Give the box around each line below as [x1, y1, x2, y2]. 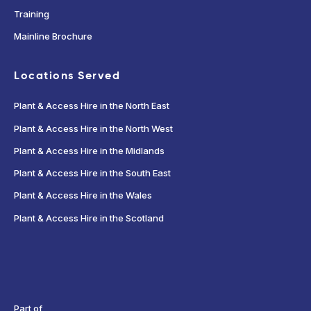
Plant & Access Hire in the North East [14, 100, 169, 112]
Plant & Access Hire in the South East [14, 167, 171, 179]
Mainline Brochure [14, 30, 92, 42]
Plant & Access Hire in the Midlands [14, 144, 165, 156]
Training [14, 8, 49, 19]
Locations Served [14, 68, 120, 83]
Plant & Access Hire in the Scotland [14, 212, 164, 224]
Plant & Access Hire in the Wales [14, 190, 152, 201]
